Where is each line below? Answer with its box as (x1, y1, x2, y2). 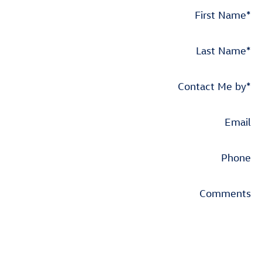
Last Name (196, 44, 246, 57)
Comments (199, 187, 251, 200)
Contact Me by (178, 80, 246, 93)
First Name (195, 9, 246, 22)
